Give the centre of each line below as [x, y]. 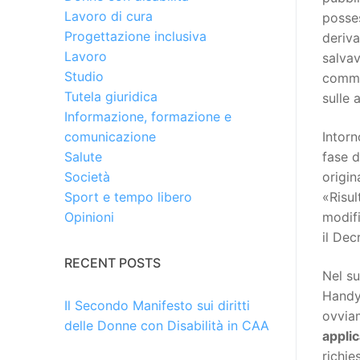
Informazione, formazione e [148, 117]
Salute [83, 157]
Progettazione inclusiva [135, 37]
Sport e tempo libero [128, 197]
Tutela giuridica [111, 97]
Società [87, 177]
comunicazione [110, 137]
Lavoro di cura [108, 16]
